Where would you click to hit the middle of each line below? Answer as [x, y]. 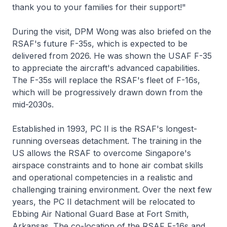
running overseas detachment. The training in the [107, 141]
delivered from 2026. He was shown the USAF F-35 [112, 55]
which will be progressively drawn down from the [107, 92]
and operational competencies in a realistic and [102, 177]
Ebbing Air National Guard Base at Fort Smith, [101, 214]
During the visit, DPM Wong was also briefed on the [112, 31]
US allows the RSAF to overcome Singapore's [102, 153]
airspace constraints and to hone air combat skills [108, 165]
